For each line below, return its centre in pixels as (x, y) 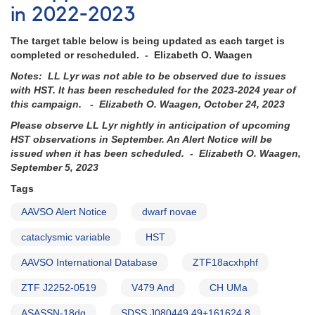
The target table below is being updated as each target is (148, 41)
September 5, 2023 (54, 168)
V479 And (153, 288)
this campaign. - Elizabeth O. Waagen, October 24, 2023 (148, 104)
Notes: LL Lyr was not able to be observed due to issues (148, 76)
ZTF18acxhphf (225, 263)
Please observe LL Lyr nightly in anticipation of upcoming (150, 126)
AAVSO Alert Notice (64, 212)
